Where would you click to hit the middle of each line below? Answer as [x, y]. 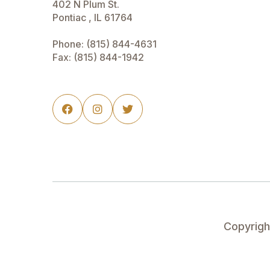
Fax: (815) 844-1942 [98, 57]
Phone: [69, 44]
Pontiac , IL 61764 [93, 17]
